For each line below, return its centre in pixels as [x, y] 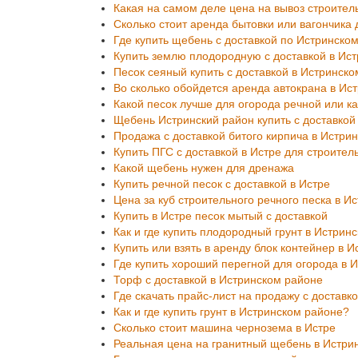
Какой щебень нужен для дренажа [204, 167]
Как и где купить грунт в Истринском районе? [231, 311]
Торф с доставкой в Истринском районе [218, 279]
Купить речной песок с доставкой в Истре [222, 183]
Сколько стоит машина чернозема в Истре [225, 327]
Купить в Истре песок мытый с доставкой [221, 215]
